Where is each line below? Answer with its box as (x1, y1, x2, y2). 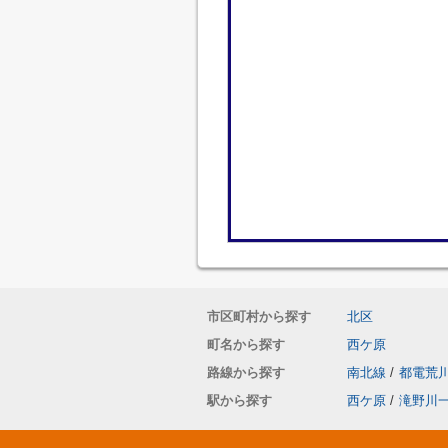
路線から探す (207, 365, 285, 380)
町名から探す (207, 337, 285, 352)
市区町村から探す (207, 309, 311, 324)
